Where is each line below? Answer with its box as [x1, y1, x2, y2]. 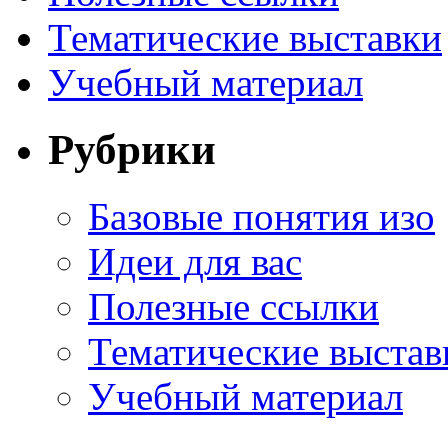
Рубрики [48, 125, 216, 173]
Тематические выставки [48, 16, 442, 59]
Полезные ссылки [88, 284, 379, 328]
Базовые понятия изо [88, 194, 435, 238]
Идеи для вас [88, 239, 302, 283]
